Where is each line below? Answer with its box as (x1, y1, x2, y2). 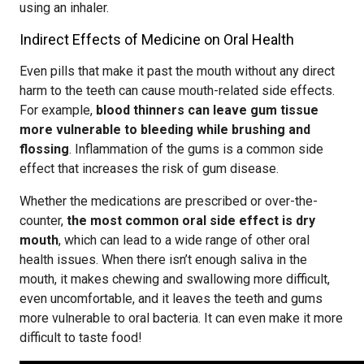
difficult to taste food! (19, 330, 142, 345)
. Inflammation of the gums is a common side (69, 141, 323, 157)
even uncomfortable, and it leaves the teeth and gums (19, 291, 323, 306)
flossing (19, 141, 69, 157)
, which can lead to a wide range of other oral (58, 232, 310, 248)
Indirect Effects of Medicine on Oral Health (19, 31, 294, 48)
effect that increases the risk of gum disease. (19, 161, 279, 176)
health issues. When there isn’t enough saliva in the (19, 252, 307, 267)
